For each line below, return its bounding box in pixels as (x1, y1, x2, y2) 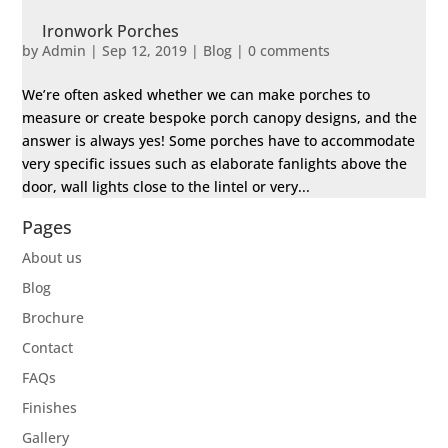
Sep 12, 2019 (102, 41, 188, 61)
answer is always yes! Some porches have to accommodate (22, 131, 416, 151)
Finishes (22, 398, 78, 418)
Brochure (22, 308, 85, 328)
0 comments (248, 41, 331, 61)
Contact (22, 338, 74, 358)
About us (22, 248, 83, 268)
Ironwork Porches (42, 20, 180, 43)
